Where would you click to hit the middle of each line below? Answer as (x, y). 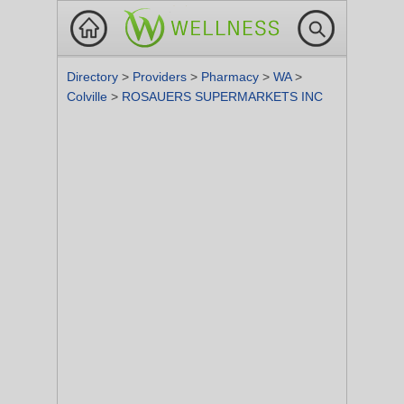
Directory (94, 77)
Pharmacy (232, 77)
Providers (161, 77)
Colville (89, 96)
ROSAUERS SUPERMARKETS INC (222, 96)
